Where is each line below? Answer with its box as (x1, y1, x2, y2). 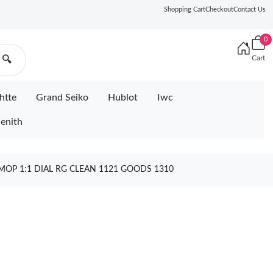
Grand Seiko (36, 93, 88, 102)
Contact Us (233, 6, 266, 13)
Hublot (108, 93, 138, 102)
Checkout (205, 6, 233, 13)
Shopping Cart (164, 6, 205, 13)
